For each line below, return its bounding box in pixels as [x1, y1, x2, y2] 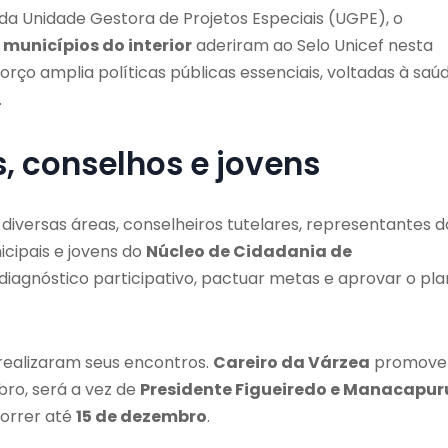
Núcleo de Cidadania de [146, 239, 352, 263]
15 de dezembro [76, 404, 207, 428]
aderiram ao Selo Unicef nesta [192, 33, 433, 57]
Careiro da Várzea [213, 350, 370, 374]
